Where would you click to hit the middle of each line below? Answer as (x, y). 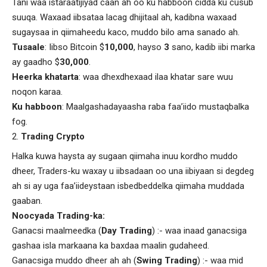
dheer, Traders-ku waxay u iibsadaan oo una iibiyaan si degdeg (133, 171)
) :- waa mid (220, 260)
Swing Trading (167, 260)
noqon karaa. (37, 91)
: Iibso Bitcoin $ (74, 47)
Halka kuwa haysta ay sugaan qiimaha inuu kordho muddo (125, 156)
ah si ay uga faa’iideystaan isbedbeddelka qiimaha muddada (128, 186)
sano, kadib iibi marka (212, 47)
